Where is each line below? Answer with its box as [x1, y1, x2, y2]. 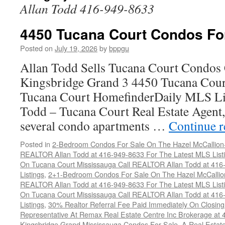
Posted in [20, 139, 50, 149]
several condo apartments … [20, 117, 169, 134]
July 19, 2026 [55, 43, 97, 53]
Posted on [20, 43, 53, 53]
